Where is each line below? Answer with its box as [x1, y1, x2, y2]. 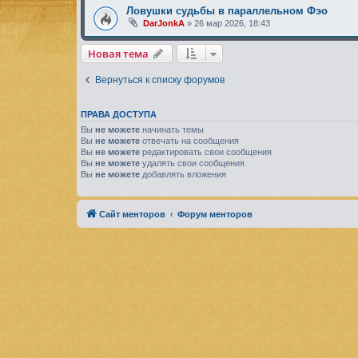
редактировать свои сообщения [140, 146, 272, 157]
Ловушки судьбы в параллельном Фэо [126, 5, 328, 17]
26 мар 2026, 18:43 [194, 18, 270, 28]
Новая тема [88, 46, 149, 61]
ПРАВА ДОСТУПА [81, 109, 157, 119]
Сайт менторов [99, 209, 165, 220]
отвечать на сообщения [140, 135, 239, 145]
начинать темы [140, 124, 204, 134]
